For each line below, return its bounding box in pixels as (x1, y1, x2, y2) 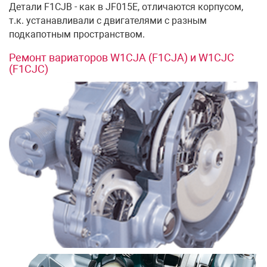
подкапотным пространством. (9, 28, 145, 40)
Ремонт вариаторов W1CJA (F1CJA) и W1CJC (9, 51, 234, 64)
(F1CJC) (9, 62, 48, 75)
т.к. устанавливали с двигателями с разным (9, 14, 207, 26)
